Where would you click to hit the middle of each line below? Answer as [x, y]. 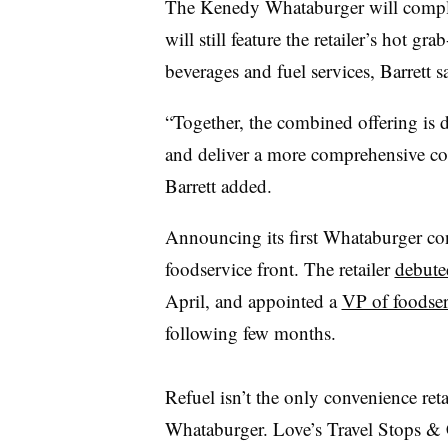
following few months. [250, 332]
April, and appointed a [253, 300]
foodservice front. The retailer [279, 268]
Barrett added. [218, 185]
